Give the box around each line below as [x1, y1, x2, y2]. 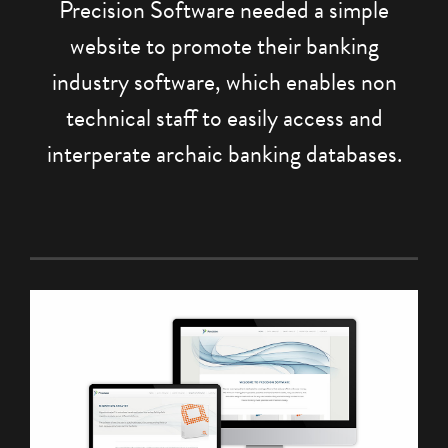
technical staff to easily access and [65, 100, 383, 136]
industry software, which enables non [51, 64, 397, 100]
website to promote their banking [69, 28, 379, 64]
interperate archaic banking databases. [46, 136, 402, 172]
